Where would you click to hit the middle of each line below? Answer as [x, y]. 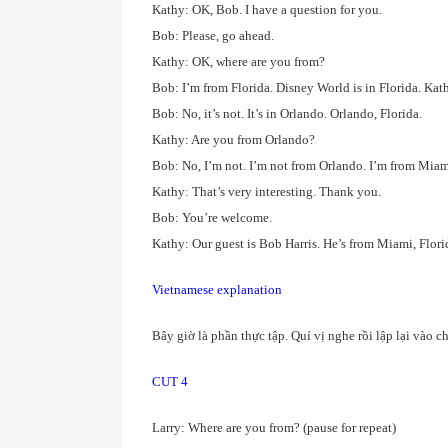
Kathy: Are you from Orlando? [233, 139]
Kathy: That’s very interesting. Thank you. [266, 191]
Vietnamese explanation [217, 289]
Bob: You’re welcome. [212, 217]
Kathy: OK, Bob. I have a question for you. [267, 9]
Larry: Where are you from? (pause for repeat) [274, 427]
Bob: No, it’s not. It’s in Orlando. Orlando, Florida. [287, 113]
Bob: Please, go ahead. [213, 35]
